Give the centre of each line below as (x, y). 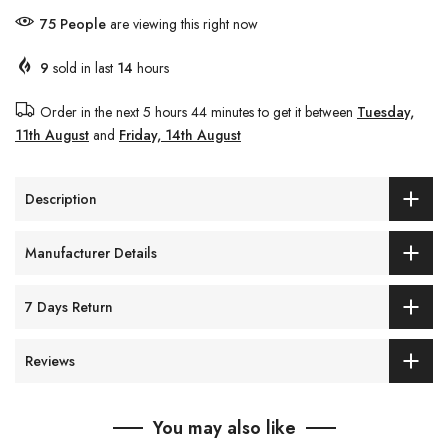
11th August (52, 135)
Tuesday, (385, 112)
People (84, 24)
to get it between (305, 112)
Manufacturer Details (91, 252)
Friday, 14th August (180, 135)
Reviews (50, 360)
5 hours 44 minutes (198, 112)
